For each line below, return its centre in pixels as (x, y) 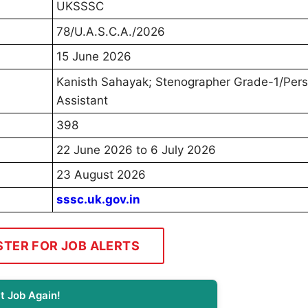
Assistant (82, 100)
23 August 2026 (101, 175)
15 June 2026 (94, 57)
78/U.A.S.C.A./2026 (111, 32)
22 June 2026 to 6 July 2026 (136, 150)
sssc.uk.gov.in (98, 200)
